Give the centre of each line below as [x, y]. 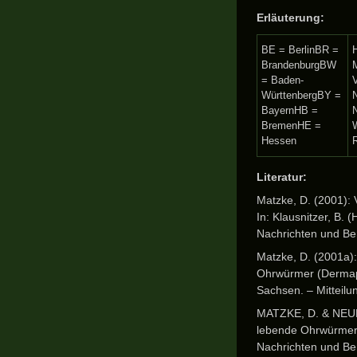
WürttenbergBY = [301, 95]
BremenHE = [291, 126]
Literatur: [282, 177]
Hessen [279, 141]
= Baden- [282, 80]
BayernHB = [290, 110]
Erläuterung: [290, 18]
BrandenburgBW [299, 65]
